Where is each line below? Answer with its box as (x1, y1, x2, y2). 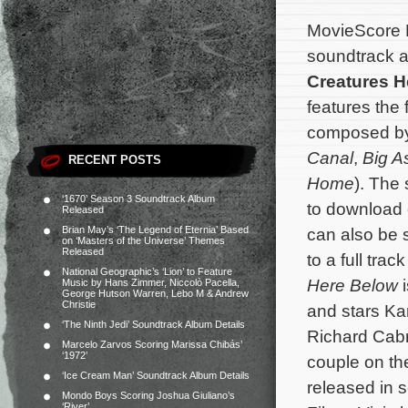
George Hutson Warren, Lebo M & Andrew (62, 288, 249, 299)
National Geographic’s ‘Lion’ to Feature (62, 266, 232, 277)
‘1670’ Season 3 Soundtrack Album (62, 193, 215, 204)
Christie (62, 299, 96, 310)
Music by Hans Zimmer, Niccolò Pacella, (62, 277, 240, 288)
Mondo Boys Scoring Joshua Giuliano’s (62, 390, 235, 401)
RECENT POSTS (68, 153, 161, 167)
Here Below (307, 275, 398, 295)
